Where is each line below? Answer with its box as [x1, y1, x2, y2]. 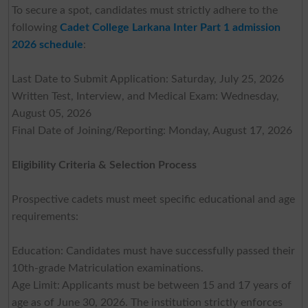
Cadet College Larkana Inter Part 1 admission [59, 21, 280, 33]
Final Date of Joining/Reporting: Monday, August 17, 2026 [11, 124, 292, 136]
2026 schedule [11, 38, 83, 50]
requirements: [11, 210, 78, 222]
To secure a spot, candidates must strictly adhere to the [11, 4, 278, 16]
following [11, 21, 60, 33]
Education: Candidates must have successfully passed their [11, 245, 295, 256]
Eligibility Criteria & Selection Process [11, 159, 197, 170]
